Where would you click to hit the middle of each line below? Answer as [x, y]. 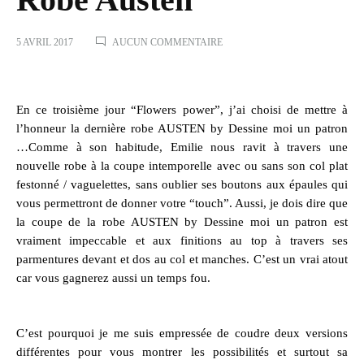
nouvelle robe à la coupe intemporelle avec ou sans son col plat [182, 165]
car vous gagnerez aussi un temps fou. [113, 277]
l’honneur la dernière [74, 128]
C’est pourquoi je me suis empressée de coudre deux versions [182, 333]
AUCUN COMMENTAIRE [167, 42]
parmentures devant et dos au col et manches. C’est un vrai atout [182, 259]
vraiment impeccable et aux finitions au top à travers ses [182, 240]
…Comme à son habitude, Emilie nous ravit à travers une [182, 147]
